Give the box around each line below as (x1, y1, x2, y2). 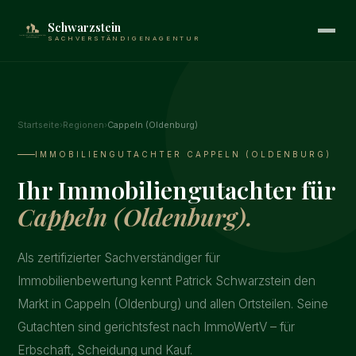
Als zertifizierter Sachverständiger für (17, 250, 221, 265)
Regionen (63, 119, 105, 130)
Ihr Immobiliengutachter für (17, 173, 336, 207)
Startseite (17, 119, 60, 130)
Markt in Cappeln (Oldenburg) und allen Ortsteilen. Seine (17, 296, 329, 311)
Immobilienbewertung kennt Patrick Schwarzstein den (17, 273, 316, 288)
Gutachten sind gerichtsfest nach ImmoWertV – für (17, 319, 296, 335)
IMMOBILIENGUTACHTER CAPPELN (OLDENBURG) (35, 149, 332, 159)
